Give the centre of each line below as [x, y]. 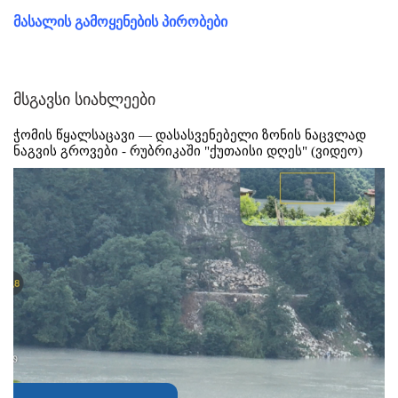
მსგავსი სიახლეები [84, 99]
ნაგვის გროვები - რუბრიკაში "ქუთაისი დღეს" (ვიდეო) [188, 151]
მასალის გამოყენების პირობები [120, 21]
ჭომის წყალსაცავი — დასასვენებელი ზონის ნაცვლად [190, 135]
